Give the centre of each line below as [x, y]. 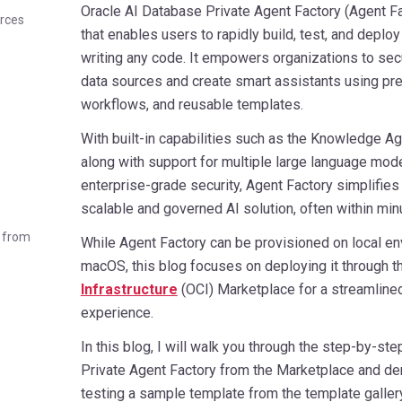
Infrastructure [129, 289]
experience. [117, 312]
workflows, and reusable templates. [192, 104]
